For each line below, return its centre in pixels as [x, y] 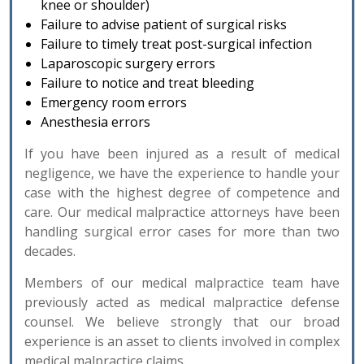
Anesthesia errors [95, 121]
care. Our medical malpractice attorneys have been [182, 212]
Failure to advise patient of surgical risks [164, 24]
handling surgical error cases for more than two [182, 231]
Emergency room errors [114, 102]
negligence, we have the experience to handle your [182, 173]
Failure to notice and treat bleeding [147, 82]
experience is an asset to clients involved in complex [182, 341]
